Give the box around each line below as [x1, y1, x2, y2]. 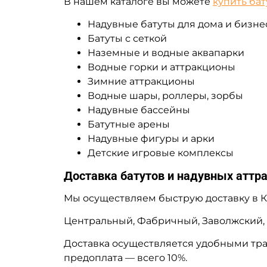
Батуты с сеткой [88, 32, 167, 44]
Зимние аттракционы [88, 75, 195, 87]
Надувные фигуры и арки [88, 132, 215, 144]
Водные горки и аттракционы [88, 61, 235, 73]
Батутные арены [88, 118, 170, 130]
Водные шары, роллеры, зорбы [88, 89, 243, 101]
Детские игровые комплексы [88, 147, 234, 159]
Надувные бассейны [88, 104, 190, 116]
